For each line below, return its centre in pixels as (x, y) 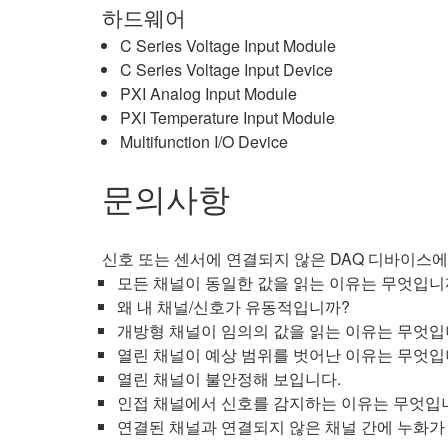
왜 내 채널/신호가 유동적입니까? (233, 306)
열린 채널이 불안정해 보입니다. (229, 378)
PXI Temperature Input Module (227, 117)
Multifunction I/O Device (204, 141)
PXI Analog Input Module (208, 93)
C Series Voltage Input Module (228, 45)
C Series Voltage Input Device (226, 69)
